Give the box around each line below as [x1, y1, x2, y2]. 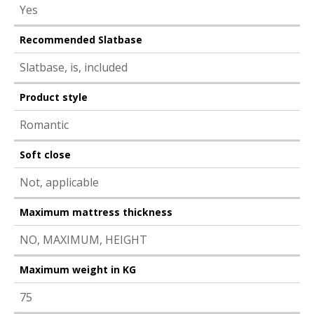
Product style [20, 90, 88, 104]
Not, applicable [20, 174, 99, 190]
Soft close [20, 147, 71, 161]
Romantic [20, 116, 69, 132]
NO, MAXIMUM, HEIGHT [20, 231, 147, 247]
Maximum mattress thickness [20, 205, 172, 219]
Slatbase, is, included [20, 59, 128, 75]
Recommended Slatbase [20, 32, 142, 46]
